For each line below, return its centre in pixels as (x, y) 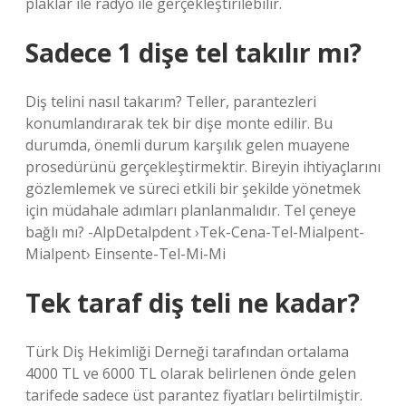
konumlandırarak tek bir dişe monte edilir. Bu (179, 123)
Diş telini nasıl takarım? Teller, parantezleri (171, 101)
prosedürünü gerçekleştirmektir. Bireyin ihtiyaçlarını (203, 167)
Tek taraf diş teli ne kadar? (193, 303)
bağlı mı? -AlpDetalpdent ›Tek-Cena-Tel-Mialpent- (195, 232)
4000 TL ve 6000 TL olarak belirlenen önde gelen (191, 373)
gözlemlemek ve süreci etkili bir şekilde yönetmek (193, 188)
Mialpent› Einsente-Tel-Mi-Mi (126, 254)
